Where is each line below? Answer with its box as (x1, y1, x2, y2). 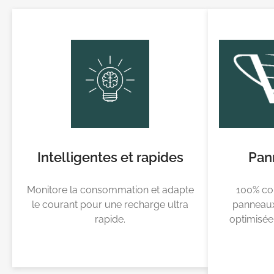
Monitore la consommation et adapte (26, 183, 194, 196)
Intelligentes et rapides (37, 149, 183, 166)
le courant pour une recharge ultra (32, 198, 188, 210)
